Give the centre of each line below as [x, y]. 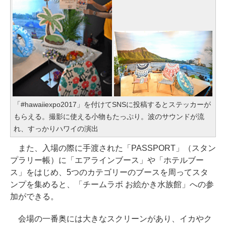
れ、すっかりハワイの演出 [56, 128]
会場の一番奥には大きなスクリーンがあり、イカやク [111, 218]
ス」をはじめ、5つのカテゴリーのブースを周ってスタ [109, 172]
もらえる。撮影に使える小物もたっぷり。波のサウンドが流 [109, 116]
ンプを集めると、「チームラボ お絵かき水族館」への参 [112, 184]
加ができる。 [34, 196]
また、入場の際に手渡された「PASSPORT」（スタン [113, 148]
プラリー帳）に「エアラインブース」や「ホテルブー [107, 160]
